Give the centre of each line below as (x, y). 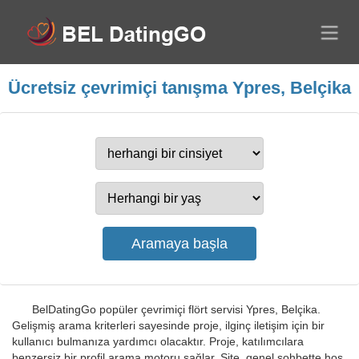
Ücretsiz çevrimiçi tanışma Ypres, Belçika (179, 88)
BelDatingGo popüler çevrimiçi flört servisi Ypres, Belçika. (176, 309)
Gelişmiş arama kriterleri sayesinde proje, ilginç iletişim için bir (168, 325)
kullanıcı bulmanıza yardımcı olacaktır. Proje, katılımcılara (158, 341)
